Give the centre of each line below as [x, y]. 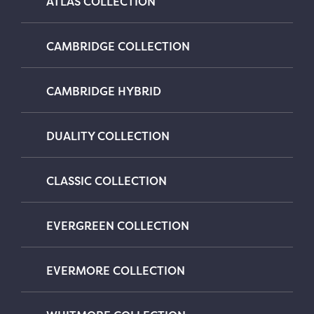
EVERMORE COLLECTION [116, 270]
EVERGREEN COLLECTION [118, 225]
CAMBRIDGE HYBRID [104, 91]
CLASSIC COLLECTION [107, 180]
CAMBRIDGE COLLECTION [118, 46]
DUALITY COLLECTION [108, 136]
